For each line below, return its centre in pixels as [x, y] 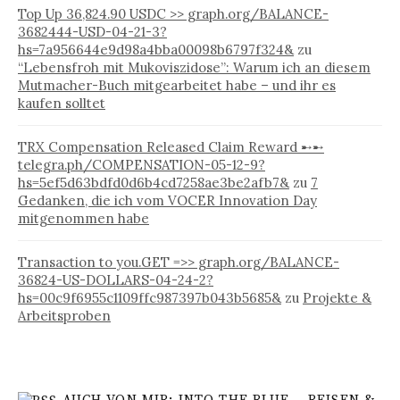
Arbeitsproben [64, 316]
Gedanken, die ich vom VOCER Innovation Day [167, 200]
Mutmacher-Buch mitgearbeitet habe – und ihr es [177, 85]
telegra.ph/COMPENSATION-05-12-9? [142, 165]
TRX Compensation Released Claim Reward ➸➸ [171, 147]
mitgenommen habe [83, 218]
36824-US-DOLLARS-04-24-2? [116, 280]
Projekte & [337, 298]
